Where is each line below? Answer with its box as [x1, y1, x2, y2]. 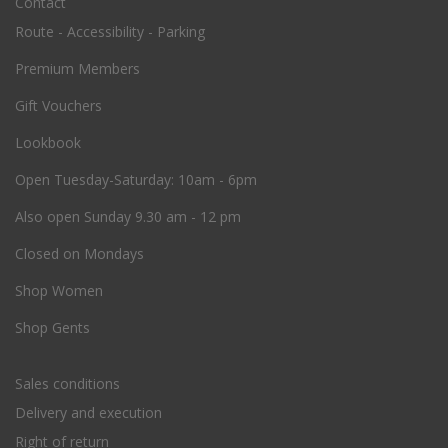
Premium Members [15, 59, 140, 79]
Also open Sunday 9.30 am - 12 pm [15, 207, 241, 227]
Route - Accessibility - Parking [15, 22, 205, 42]
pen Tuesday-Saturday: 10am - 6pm [26, 170, 257, 190]
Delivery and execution [15, 403, 162, 423]
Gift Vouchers [15, 96, 102, 116]
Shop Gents [15, 318, 90, 338]
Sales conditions [15, 374, 120, 394]
